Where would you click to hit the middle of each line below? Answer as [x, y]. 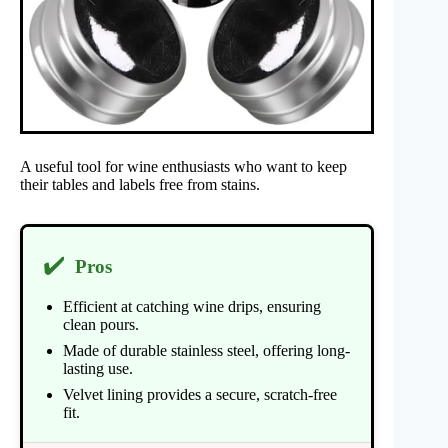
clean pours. [101, 324]
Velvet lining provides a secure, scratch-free [200, 394]
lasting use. [98, 368]
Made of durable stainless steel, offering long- [206, 350]
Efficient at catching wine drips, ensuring [192, 306]
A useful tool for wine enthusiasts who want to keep [183, 166]
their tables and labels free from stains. [140, 184]
